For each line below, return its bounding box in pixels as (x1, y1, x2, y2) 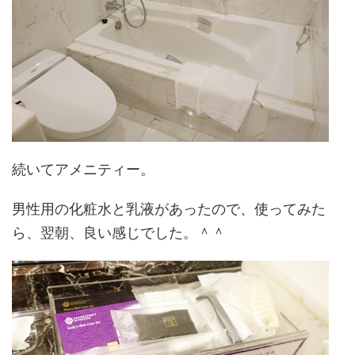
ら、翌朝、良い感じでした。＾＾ (12, 224, 226, 241)
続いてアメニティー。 (12, 161, 155, 177)
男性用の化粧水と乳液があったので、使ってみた (12, 200, 326, 217)
